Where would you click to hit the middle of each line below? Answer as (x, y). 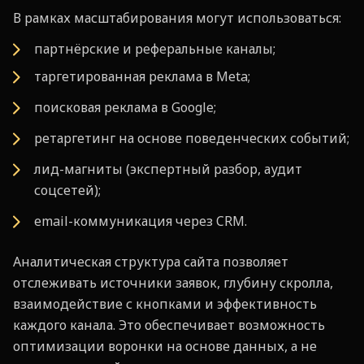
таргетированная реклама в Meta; (142, 76)
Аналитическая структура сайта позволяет (151, 261)
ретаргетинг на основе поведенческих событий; (192, 138)
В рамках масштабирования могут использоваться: (177, 17)
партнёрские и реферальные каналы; (155, 48)
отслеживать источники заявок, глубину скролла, (173, 282)
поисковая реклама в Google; (125, 107)
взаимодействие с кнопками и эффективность (165, 303)
